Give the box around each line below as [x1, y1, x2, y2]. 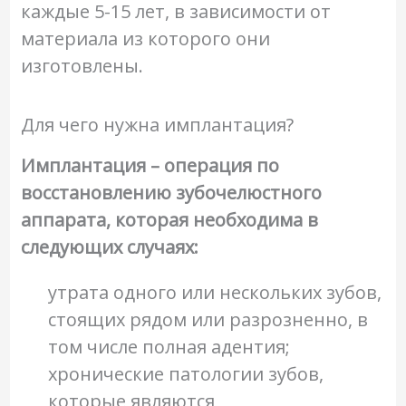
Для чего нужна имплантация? [20, 112, 294, 137]
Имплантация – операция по [20, 153, 279, 178]
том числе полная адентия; [47, 334, 290, 359]
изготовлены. [20, 53, 143, 78]
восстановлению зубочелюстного [20, 180, 322, 205]
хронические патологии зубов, [47, 362, 324, 386]
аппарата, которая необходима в [20, 208, 318, 232]
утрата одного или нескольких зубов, [47, 280, 382, 304]
